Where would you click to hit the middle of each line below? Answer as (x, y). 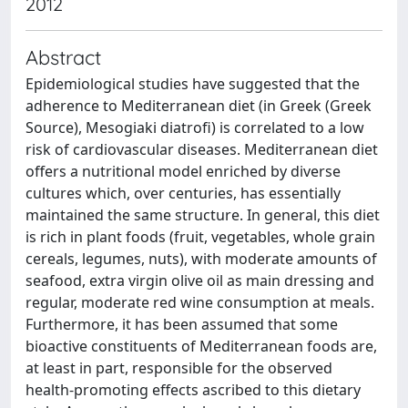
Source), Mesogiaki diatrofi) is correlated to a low (195, 127)
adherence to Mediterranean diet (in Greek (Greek (199, 105)
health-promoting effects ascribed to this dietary (193, 389)
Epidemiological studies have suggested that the (193, 83)
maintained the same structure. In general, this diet (203, 214)
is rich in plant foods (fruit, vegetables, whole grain (200, 236)
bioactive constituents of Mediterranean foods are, (201, 346)
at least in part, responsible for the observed (179, 367)
